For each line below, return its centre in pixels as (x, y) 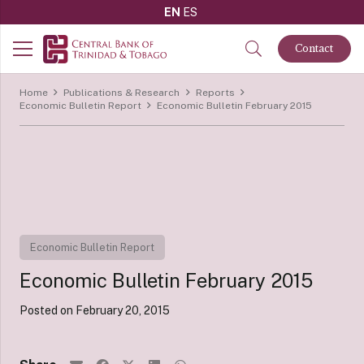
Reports (215, 93)
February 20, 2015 (123, 311)
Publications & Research (122, 93)
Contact (314, 48)
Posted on (48, 311)
